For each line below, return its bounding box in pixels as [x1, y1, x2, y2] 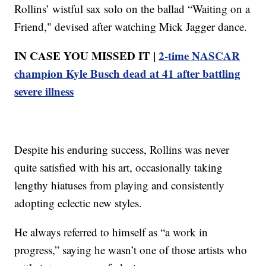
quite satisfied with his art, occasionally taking [14, 159, 223, 175]
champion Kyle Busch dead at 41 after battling [14, 65, 241, 81]
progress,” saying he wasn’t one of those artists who [14, 242, 248, 257]
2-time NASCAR [159, 47, 240, 64]
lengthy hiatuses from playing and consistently [14, 177, 225, 192]
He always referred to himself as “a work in [14, 224, 208, 239]
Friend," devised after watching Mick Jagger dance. [14, 18, 248, 34]
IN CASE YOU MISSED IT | [14, 47, 159, 64]
